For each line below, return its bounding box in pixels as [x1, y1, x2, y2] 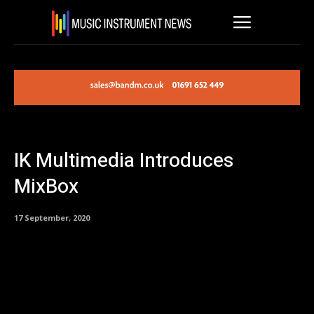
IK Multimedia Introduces [14, 146, 233, 176]
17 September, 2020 [14, 212, 90, 223]
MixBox [14, 172, 78, 202]
